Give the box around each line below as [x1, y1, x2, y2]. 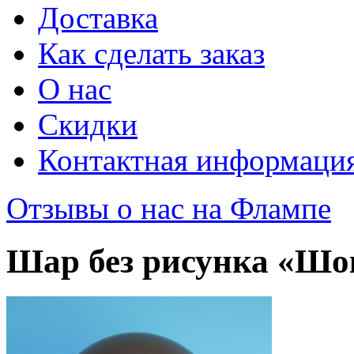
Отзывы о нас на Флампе [6, 191, 331, 225]
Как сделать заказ [38, 36, 265, 70]
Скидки [38, 107, 137, 141]
